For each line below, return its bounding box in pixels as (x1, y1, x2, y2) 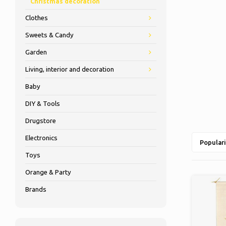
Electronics (25, 134, 58, 142)
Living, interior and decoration (25, 66, 114, 73)
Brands (25, 186, 46, 193)
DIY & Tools (25, 100, 60, 107)
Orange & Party (25, 168, 71, 176)
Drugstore (25, 117, 56, 125)
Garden (25, 48, 47, 56)
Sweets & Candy (25, 31, 74, 39)
